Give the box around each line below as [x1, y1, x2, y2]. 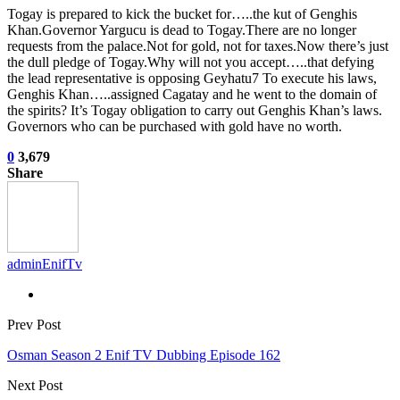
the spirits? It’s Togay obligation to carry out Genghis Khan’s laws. [7, 103, 382, 119]
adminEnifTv [7, 256, 82, 272]
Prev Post [7, 317, 61, 333]
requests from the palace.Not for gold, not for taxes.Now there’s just [7, 38, 388, 54]
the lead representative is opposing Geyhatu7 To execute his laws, [7, 71, 377, 87]
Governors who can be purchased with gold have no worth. [7, 119, 342, 135]
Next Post [7, 378, 62, 394]
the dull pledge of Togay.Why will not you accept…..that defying [7, 54, 374, 71]
